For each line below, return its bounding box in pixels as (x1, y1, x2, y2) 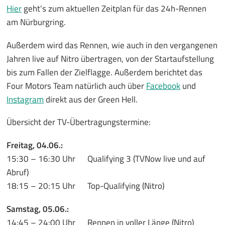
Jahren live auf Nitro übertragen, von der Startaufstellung (7, 52, 214, 65)
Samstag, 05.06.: (7, 202, 69, 215)
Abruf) (7, 165, 29, 179)
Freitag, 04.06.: (7, 138, 63, 152)
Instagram (7, 92, 44, 106)
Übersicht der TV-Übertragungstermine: (7, 116, 151, 129)
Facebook (146, 79, 180, 92)
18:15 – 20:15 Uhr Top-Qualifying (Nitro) (7, 179, 164, 192)
